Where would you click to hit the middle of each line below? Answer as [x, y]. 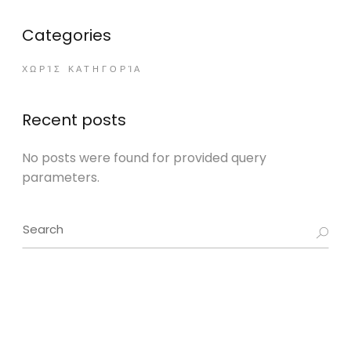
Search [43, 223]
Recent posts [74, 119]
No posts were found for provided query [144, 157]
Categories [66, 35]
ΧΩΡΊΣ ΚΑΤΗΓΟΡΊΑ [82, 69]
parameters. [60, 177]
